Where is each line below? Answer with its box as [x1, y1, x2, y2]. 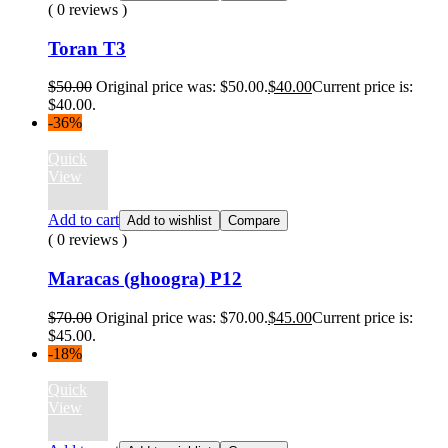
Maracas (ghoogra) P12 [48, 267, 242, 289]
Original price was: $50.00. [96, 78, 268, 96]
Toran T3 [48, 37, 126, 59]
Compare [228, 213, 280, 229]
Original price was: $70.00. [96, 308, 268, 326]
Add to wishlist [127, 213, 212, 229]
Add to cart [48, 211, 119, 229]
